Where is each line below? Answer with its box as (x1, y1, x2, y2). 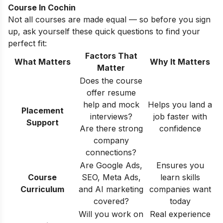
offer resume (86, 88, 136, 98)
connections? (86, 147, 136, 158)
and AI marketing (79, 184, 143, 195)
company (93, 135, 129, 146)
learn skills (160, 172, 200, 183)
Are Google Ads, (80, 160, 142, 171)
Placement (21, 106, 64, 116)
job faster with (153, 111, 207, 122)
